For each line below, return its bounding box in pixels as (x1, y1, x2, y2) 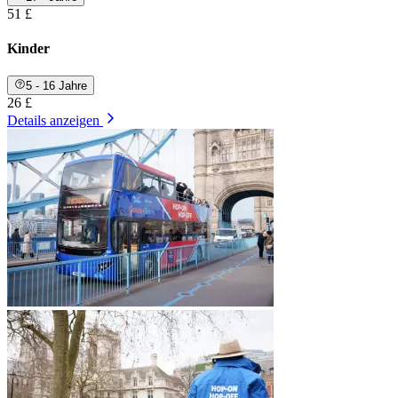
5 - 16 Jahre (26, 79, 88, 93)
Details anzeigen (7, 113, 99, 129)
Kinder (7, 40, 50, 56)
